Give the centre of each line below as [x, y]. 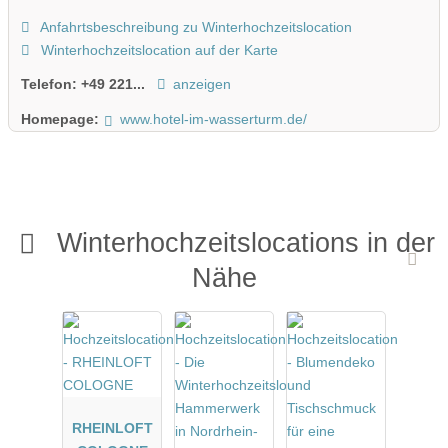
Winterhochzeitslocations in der [245, 243]
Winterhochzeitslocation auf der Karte [157, 49]
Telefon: [51, 84]
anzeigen [201, 84]
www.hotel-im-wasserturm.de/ [213, 118]
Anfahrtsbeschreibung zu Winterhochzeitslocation [194, 26]
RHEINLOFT [112, 427]
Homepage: [60, 118]
